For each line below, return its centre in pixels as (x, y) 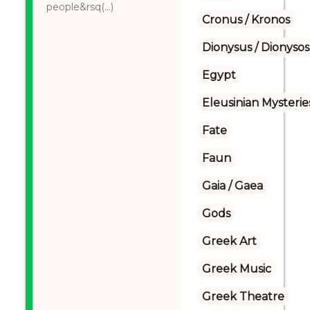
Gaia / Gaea (232, 186)
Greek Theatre (243, 297)
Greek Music (236, 269)
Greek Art (229, 241)
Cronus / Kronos (246, 20)
